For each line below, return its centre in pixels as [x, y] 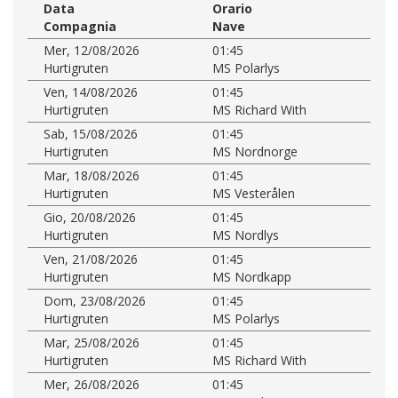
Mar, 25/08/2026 [92, 342]
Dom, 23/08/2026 [95, 300]
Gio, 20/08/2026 [90, 217]
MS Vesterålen [254, 193]
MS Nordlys [246, 235]
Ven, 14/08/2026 [91, 92]
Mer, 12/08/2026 [92, 50]
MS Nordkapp [252, 276]
